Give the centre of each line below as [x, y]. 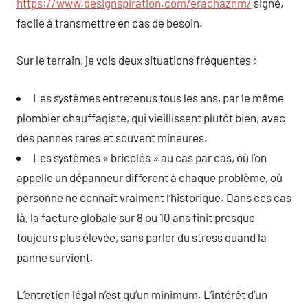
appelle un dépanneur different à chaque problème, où [150, 177]
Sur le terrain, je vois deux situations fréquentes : [137, 60]
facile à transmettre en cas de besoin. [110, 22]
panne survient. [55, 257]
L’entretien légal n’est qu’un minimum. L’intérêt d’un [142, 294]
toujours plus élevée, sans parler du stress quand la [142, 237]
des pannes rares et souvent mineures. [112, 137]
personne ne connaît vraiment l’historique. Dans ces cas [154, 197]
